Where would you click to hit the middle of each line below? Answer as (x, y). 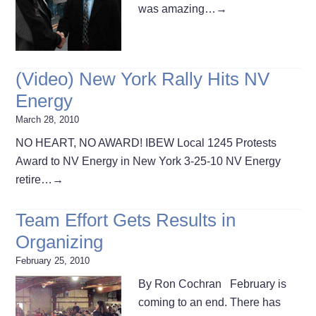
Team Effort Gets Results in (126, 220)
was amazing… (177, 8)
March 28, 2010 (48, 119)
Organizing (60, 242)
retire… (34, 179)
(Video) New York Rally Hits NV (143, 79)
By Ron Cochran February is (213, 284)
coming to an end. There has (210, 302)
